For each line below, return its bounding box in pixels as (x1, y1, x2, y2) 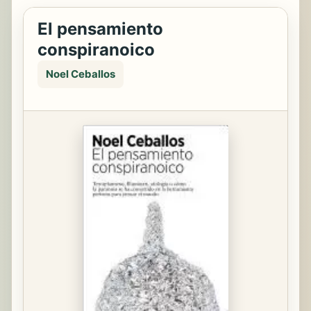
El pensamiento (37, 19, 163, 39)
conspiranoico (37, 40, 155, 60)
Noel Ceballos (46, 67, 115, 81)
